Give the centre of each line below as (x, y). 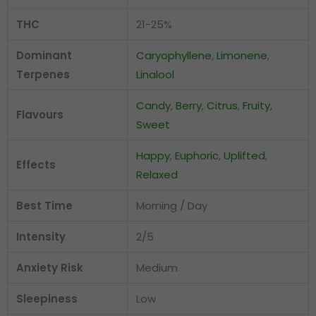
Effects (36, 165)
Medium (157, 268)
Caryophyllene (174, 56)
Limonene (242, 56)
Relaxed (157, 175)
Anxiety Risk (50, 268)
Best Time (44, 206)
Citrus (222, 106)
